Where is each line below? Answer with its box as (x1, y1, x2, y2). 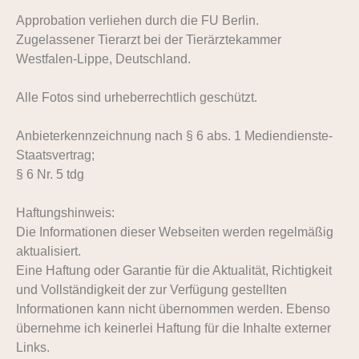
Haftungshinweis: (16, 206, 115, 220)
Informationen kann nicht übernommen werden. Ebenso (16, 302, 330, 316)
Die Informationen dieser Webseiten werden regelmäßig (16, 225, 333, 239)
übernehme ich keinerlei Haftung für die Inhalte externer (16, 321, 331, 335)
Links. (16, 341, 50, 354)
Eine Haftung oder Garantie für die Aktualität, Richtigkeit (16, 264, 332, 277)
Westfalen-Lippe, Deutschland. (16, 52, 191, 66)
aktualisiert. (16, 244, 81, 258)
